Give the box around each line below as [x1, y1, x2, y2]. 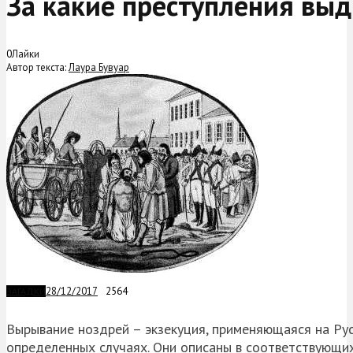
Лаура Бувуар [69, 60, 129, 74]
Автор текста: [6, 60, 69, 74]
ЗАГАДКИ [6, 284, 46, 297]
